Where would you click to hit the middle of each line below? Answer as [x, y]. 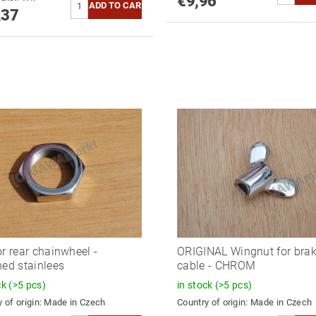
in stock [196, 285]
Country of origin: [214, 302]
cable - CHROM [216, 265]
